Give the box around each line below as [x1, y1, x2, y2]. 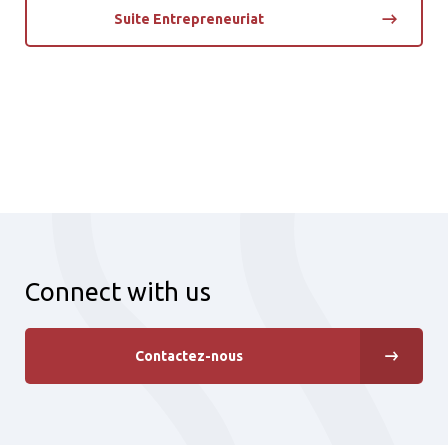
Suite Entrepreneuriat [114, 10, 264, 27]
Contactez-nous [135, 347, 243, 364]
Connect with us [24, 277, 211, 307]
